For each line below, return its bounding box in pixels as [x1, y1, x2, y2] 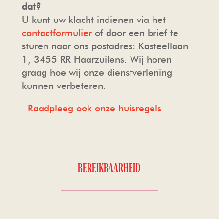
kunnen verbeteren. [22, 80, 106, 91]
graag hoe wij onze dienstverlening [22, 66, 172, 78]
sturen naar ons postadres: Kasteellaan [22, 40, 188, 52]
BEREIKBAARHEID [78, 159, 141, 176]
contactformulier [22, 27, 92, 39]
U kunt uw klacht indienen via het [22, 14, 166, 25]
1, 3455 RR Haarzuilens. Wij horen [22, 53, 172, 65]
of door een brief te [91, 27, 178, 39]
